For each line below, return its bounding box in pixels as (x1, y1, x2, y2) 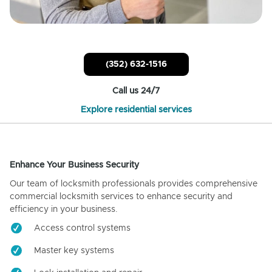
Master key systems (34, 246, 114, 255)
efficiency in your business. (10, 205, 118, 214)
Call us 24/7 (112, 86, 160, 95)
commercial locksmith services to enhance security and (10, 192, 233, 201)
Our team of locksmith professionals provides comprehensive (10, 179, 257, 188)
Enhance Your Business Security (10, 160, 139, 169)
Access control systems (34, 223, 131, 233)
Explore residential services (80, 105, 192, 114)
